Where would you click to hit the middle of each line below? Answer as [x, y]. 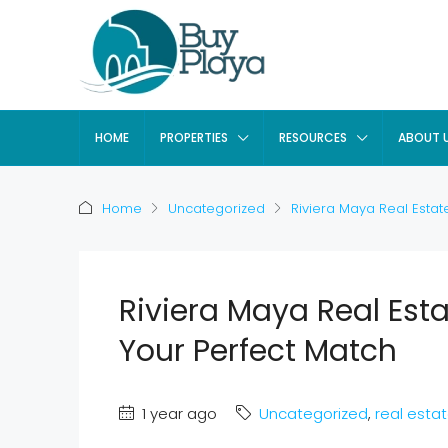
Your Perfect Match [258, 351]
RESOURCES [313, 137]
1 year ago [177, 413]
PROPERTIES [194, 137]
